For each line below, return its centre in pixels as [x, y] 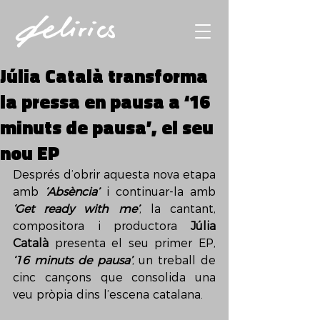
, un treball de [174, 260]
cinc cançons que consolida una [114, 277]
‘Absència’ [72, 192]
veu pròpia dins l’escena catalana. [108, 295]
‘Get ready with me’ [76, 209]
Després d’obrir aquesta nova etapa [114, 175]
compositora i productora [102, 226]
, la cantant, [177, 209]
